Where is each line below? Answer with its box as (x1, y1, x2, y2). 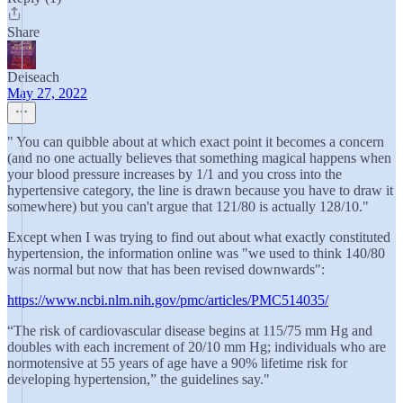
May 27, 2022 (7, 85, 87, 101)
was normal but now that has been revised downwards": (7, 262, 325, 277)
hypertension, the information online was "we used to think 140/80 (7, 246, 385, 261)
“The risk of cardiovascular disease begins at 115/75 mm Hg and (7, 323, 372, 338)
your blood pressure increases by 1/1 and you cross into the (7, 166, 342, 182)
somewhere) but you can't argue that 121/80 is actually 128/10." (7, 199, 369, 214)
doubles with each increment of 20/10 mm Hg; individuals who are (7, 339, 386, 354)
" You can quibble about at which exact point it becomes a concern (7, 134, 384, 149)
